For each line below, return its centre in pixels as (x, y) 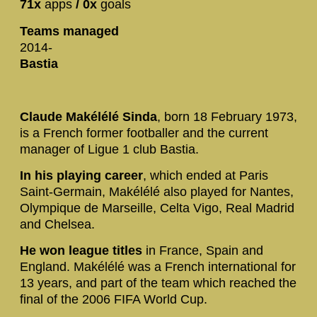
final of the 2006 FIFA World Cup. (114, 300)
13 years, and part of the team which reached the (158, 283)
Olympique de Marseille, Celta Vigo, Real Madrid (157, 208)
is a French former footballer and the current (144, 133)
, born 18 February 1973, (227, 116)
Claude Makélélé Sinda (88, 116)
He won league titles (83, 251)
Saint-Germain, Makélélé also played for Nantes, (157, 191)
